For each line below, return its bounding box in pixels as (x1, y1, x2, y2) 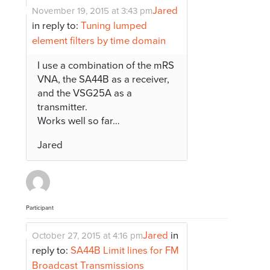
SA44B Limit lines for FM (71, 245, 180, 257)
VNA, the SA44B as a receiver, (37, 74, 170, 86)
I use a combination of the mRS (37, 60, 175, 72)
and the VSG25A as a (37, 87, 133, 100)
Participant (26, 204, 54, 212)
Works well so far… (37, 115, 121, 128)
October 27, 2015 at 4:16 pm (32, 230, 143, 242)
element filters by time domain (32, 35, 166, 48)
